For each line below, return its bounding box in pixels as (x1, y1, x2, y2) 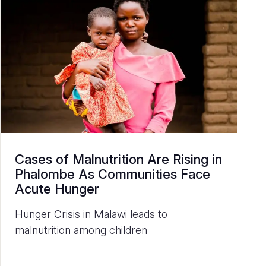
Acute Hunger (15, 180, 99, 197)
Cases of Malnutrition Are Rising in (15, 151, 222, 167)
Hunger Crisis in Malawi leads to (15, 207, 167, 220)
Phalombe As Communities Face (15, 166, 210, 182)
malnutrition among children (15, 223, 147, 236)
